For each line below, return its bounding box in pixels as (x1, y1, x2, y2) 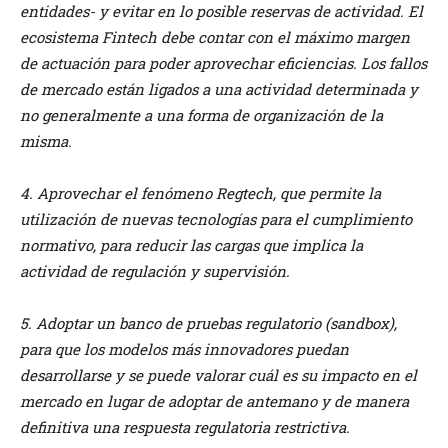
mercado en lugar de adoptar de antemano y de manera (20, 391, 409, 412)
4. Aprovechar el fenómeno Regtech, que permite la (20, 183, 381, 204)
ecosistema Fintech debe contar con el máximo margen (20, 27, 410, 48)
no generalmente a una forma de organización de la (20, 105, 383, 126)
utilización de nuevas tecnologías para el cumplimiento (20, 209, 412, 230)
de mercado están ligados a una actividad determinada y (20, 79, 418, 100)
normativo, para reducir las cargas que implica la (20, 235, 363, 256)
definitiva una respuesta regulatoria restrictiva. (20, 417, 350, 438)
